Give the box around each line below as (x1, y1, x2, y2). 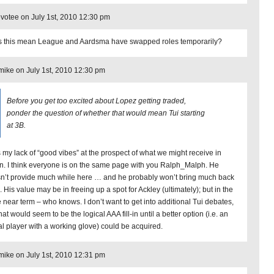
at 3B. (7, 121, 26, 130)
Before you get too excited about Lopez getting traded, (7, 97, 186, 105)
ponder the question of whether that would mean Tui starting (7, 109, 205, 117)
